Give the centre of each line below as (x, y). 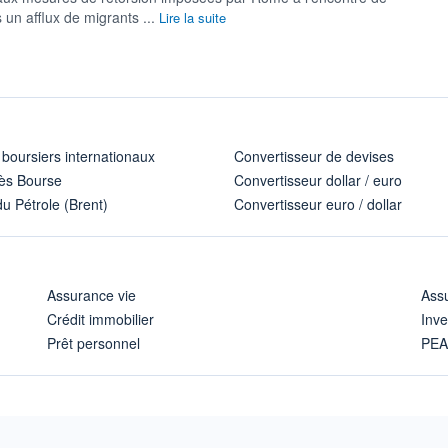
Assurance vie (91, 294)
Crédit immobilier (100, 318)
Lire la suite (192, 17)
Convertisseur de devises (314, 155)
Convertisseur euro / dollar (318, 203)
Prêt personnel (93, 342)
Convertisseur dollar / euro (318, 179)
